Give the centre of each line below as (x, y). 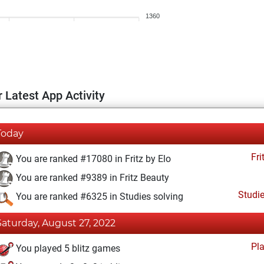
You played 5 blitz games (67, 249)
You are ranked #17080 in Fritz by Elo (92, 159)
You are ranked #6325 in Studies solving (98, 197)
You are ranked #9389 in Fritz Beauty (91, 178)
